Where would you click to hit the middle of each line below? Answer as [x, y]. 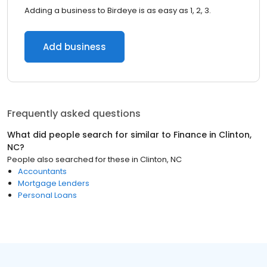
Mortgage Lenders [54, 183]
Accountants [42, 171]
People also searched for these [69, 159]
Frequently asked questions [74, 114]
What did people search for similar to [90, 135]
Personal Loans [47, 195]
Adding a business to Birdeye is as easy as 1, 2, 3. [118, 10]
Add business [74, 47]
